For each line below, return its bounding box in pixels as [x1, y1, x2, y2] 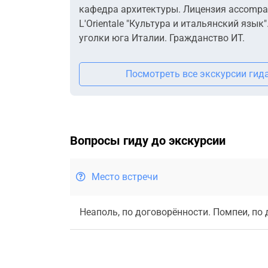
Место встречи [92, 170, 158, 182]
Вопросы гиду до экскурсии [70, 133, 226, 148]
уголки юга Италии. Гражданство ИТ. [79, 32, 245, 44]
